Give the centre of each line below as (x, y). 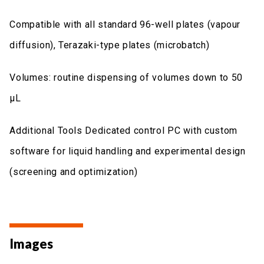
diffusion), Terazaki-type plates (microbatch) (110, 45)
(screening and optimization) (74, 171)
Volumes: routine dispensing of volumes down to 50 (126, 77)
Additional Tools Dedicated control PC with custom (123, 130)
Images (32, 243)
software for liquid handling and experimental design (128, 151)
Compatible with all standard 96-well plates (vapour (125, 24)
